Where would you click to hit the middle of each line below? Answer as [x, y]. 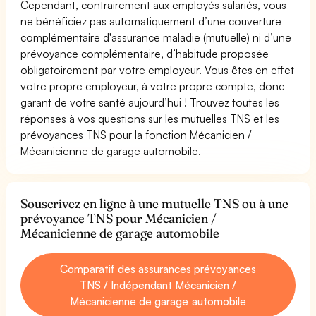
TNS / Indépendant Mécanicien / [158, 285]
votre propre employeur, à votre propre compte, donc [153, 86]
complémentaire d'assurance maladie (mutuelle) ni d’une [156, 37]
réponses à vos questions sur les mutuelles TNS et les [150, 118]
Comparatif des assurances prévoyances [158, 268]
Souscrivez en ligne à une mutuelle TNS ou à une [155, 203]
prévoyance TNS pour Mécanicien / [119, 218]
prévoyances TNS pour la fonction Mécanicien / [136, 134]
